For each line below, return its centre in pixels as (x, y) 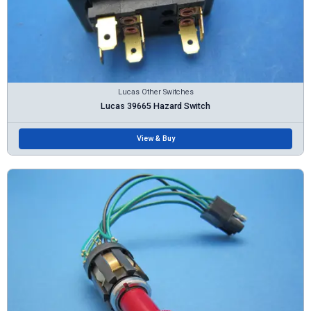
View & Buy (155, 138)
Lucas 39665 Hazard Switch (155, 106)
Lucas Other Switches (155, 92)
